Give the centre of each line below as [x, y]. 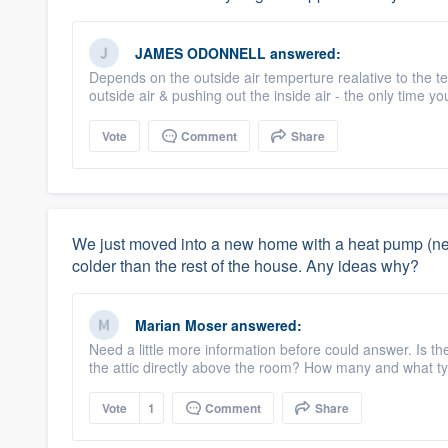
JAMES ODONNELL [200, 53]
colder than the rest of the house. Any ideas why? [245, 265]
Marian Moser [181, 325]
